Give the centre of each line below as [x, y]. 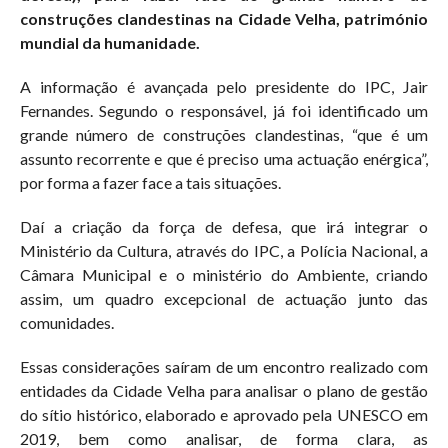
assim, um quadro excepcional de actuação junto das [224, 298]
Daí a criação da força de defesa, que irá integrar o [224, 226]
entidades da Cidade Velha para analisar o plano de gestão [224, 390]
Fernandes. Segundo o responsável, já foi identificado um [224, 110]
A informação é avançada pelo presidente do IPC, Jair [224, 86]
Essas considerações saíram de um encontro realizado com [224, 366]
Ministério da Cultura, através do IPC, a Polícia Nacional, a [224, 250]
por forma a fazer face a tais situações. [150, 182]
